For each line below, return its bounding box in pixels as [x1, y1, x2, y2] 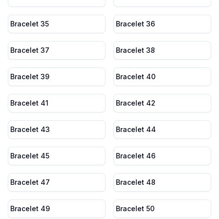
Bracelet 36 [116, 20, 155, 28]
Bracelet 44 [116, 125, 156, 133]
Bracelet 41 [10, 99, 48, 107]
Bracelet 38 [116, 46, 155, 54]
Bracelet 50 [116, 204, 154, 213]
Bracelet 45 [10, 152, 49, 160]
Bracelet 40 [116, 72, 155, 81]
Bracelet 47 [10, 178, 50, 186]
